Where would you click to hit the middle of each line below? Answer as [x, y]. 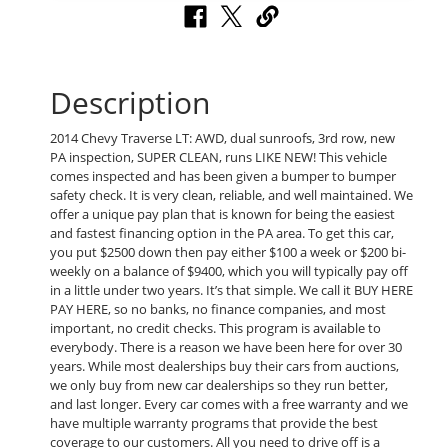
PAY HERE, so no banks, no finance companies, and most [218, 308]
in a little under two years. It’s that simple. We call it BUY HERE [231, 289]
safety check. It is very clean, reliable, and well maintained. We [231, 194]
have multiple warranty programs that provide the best [214, 422]
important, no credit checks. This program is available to [215, 327]
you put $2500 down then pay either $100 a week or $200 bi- [228, 251]
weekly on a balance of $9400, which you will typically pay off [229, 270]
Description [130, 102]
